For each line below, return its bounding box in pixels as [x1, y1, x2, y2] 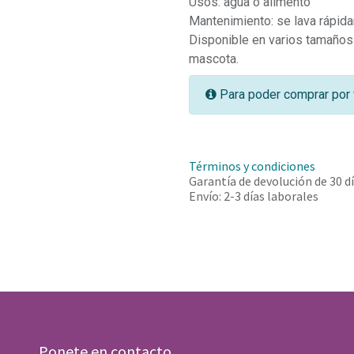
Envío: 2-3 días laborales [189, 188, 318, 204]
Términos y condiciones [189, 158, 315, 174]
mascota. [189, 51, 239, 66]
